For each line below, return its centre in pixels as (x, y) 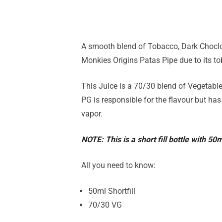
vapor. (92, 113)
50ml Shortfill (112, 191)
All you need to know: (118, 165)
